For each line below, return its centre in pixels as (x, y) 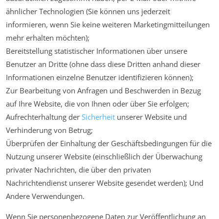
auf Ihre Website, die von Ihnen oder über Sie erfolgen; (98, 104)
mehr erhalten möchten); (48, 38)
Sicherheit (98, 117)
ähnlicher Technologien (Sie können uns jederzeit (88, 11)
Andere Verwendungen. (45, 196)
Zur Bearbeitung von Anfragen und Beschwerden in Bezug (103, 91)
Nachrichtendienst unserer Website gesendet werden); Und (105, 183)
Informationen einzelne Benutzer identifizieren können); (100, 77)
